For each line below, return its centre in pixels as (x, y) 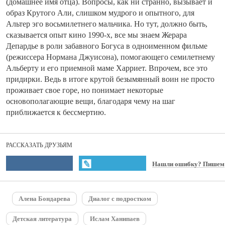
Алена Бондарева (44, 199)
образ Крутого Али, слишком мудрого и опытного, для (100, 13)
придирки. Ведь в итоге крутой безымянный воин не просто (110, 79)
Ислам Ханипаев (115, 219)
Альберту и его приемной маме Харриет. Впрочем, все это (107, 68)
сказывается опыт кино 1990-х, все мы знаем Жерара (96, 35)
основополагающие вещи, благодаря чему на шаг (91, 101)
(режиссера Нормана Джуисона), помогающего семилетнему (110, 57)
